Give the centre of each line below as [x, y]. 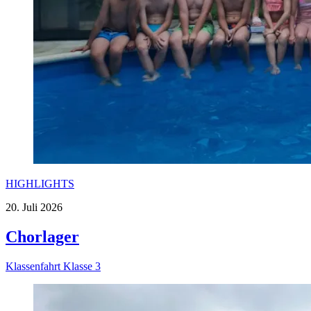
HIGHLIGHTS [40, 184]
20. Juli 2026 [34, 208]
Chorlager [42, 237]
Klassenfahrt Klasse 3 [53, 267]
